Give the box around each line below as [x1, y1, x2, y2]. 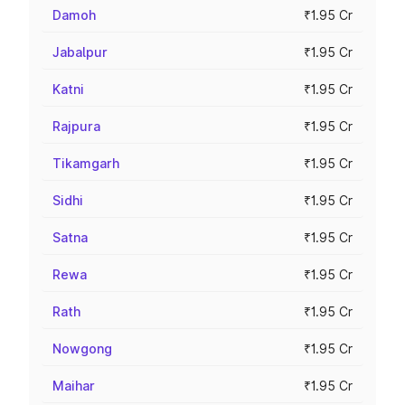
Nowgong [52, 341, 112, 356]
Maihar [52, 378, 95, 393]
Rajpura [52, 118, 100, 134]
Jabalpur [52, 44, 108, 60]
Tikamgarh [52, 155, 119, 171]
